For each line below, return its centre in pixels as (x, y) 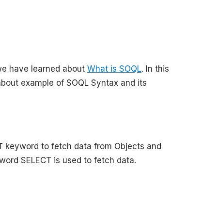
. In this (155, 69)
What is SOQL (114, 69)
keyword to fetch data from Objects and (82, 146)
